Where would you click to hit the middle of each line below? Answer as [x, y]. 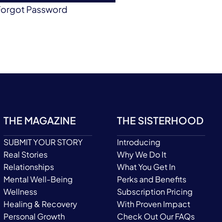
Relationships [29, 167]
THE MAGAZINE [40, 120]
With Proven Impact [153, 204]
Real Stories [26, 154]
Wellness [21, 192]
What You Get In [146, 167]
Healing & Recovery [41, 204]
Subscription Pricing [155, 192]
